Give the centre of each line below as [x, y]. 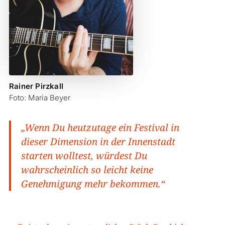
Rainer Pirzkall [36, 86]
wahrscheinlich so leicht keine [87, 170]
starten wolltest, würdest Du [84, 155]
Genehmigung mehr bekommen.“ [93, 184]
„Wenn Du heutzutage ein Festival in [100, 127]
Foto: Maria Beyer [39, 97]
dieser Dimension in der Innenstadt [98, 141]
